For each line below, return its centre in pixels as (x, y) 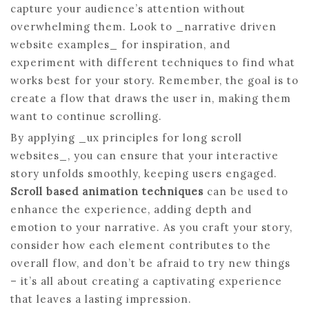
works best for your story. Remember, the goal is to (154, 80)
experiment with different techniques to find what (153, 62)
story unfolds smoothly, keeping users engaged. (144, 173)
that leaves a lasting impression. (101, 299)
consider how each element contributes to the (141, 245)
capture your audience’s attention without (128, 9)
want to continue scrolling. (86, 116)
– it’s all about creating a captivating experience (146, 281)
